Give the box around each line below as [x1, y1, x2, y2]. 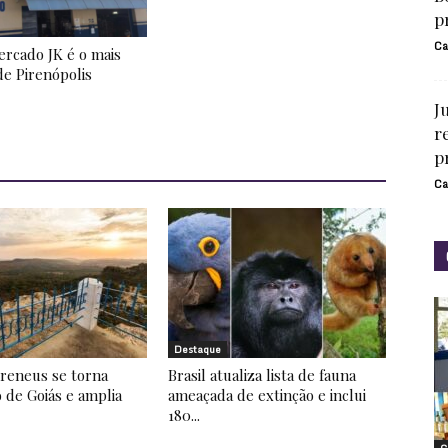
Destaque [174, 341, 221, 357]
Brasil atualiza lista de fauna [168, 365, 356, 385]
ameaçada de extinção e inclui [168, 385, 366, 405]
